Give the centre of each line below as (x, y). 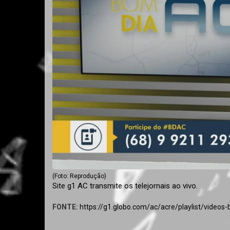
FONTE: (65, 207)
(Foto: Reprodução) (79, 176)
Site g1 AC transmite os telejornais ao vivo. (125, 186)
